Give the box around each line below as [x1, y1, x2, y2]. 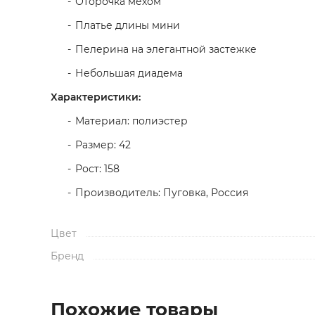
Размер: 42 [75, 139, 131, 151]
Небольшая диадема [75, 67, 183, 79]
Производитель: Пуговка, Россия [75, 186, 248, 199]
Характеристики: [51, 91, 141, 103]
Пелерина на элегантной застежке [75, 43, 257, 56]
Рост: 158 [75, 162, 120, 175]
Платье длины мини [75, 19, 180, 32]
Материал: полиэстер [75, 115, 188, 127]
